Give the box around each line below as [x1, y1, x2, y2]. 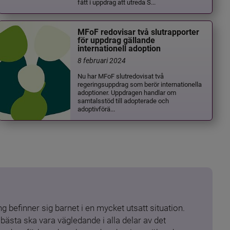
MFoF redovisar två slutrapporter [78, 27, 200, 37]
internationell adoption [78, 44, 161, 54]
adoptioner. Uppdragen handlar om [78, 87, 177, 97]
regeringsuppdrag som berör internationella [78, 79, 202, 88]
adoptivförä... [78, 104, 116, 113]
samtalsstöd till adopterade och [78, 95, 169, 105]
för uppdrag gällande [78, 35, 156, 46]
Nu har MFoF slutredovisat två [78, 71, 164, 80]
